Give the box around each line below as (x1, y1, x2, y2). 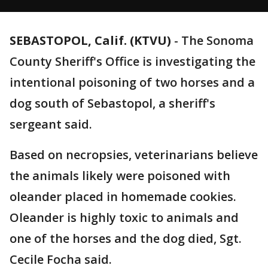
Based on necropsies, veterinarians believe (10, 147, 258, 163)
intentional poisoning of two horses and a (10, 74, 255, 90)
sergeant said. (10, 116, 92, 132)
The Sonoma (181, 32, 254, 48)
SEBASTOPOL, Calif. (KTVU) (10, 32, 171, 48)
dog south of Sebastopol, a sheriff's (10, 95, 215, 111)
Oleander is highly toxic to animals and (10, 209, 239, 226)
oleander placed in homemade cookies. (10, 188, 236, 205)
